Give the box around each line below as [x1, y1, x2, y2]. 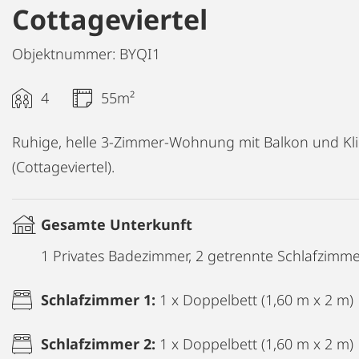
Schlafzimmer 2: [41, 333, 159, 353]
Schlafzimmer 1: [41, 289, 159, 309]
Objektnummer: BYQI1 [12, 43, 160, 63]
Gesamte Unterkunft [41, 214, 192, 234]
